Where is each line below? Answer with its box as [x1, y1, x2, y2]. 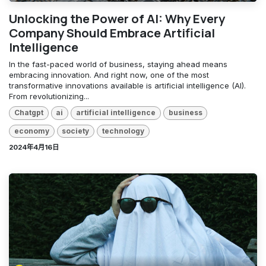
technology [102, 126, 144, 135]
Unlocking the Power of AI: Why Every [9, 10, 225, 27]
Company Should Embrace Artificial [9, 24, 215, 42]
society [62, 126, 90, 135]
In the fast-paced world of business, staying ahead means [9, 59, 227, 69]
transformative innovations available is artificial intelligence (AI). [9, 81, 246, 91]
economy [14, 126, 49, 135]
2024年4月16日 [9, 142, 59, 151]
